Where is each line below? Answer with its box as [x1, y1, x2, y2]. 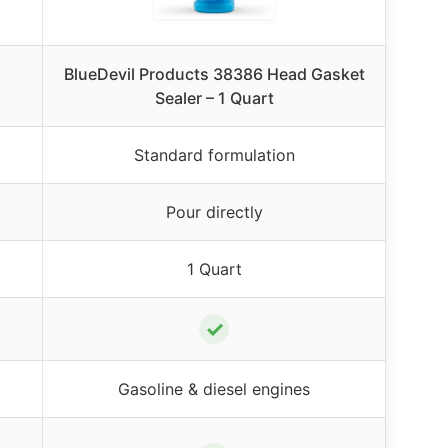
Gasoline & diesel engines [118, 378, 310, 399]
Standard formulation [133, 144, 295, 165]
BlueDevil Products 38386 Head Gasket [63, 63, 365, 84]
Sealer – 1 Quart [154, 87, 274, 108]
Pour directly [165, 201, 263, 222]
